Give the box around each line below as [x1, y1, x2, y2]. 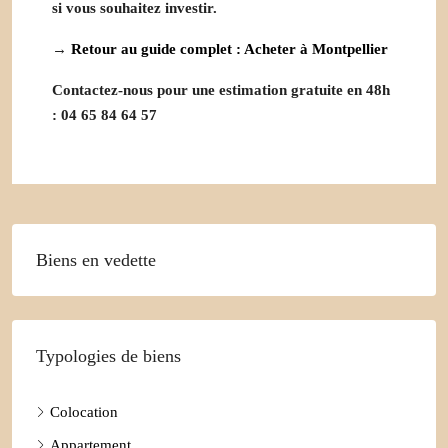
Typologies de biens [36, 345, 181, 366]
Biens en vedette [36, 249, 156, 270]
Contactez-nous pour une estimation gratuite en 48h [52, 81, 390, 98]
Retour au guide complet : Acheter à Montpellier [71, 40, 388, 57]
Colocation [50, 403, 118, 420]
